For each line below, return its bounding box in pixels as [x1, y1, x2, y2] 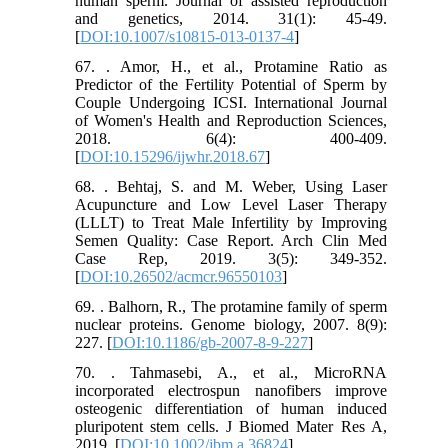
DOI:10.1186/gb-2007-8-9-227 [112, 334, 309, 352]
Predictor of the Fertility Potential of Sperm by [75, 76, 387, 94]
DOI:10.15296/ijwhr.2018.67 [80, 148, 266, 166]
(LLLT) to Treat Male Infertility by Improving [75, 214, 387, 232]
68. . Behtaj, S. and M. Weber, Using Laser [75, 178, 387, 196]
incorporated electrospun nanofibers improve [75, 382, 387, 400]
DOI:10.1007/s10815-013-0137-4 [80, 28, 295, 46]
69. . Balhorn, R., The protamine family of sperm [75, 298, 387, 316]
